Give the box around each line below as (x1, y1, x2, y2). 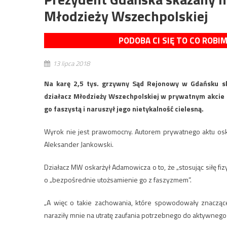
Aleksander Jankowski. (44, 139, 113, 149)
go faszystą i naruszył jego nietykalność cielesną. (44, 103, 204, 114)
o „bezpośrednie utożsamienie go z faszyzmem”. (44, 174, 192, 185)
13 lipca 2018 (53, 58, 90, 68)
